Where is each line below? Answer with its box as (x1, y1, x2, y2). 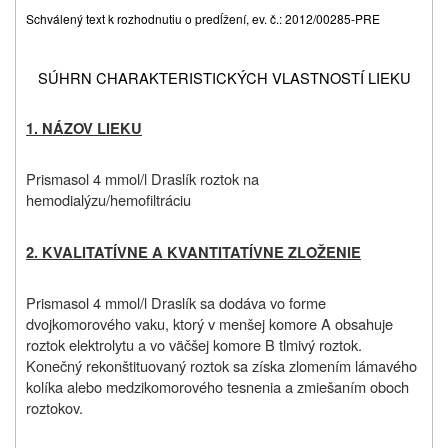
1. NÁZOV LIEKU (26, 117, 142, 139)
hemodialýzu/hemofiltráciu (26, 188, 191, 210)
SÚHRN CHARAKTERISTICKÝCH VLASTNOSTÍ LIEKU (37, 67, 411, 89)
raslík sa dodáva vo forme (162, 291, 326, 313)
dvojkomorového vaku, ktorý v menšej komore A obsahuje (26, 312, 393, 334)
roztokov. (26, 396, 83, 418)
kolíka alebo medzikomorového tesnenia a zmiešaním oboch (26, 375, 409, 397)
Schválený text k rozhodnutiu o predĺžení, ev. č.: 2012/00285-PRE (26, 10, 380, 28)
